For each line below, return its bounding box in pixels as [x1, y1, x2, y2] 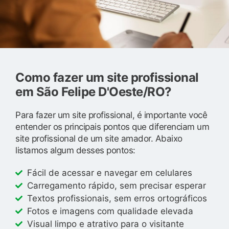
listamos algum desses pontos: [15, 145, 135, 155]
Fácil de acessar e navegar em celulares [27, 167, 192, 178]
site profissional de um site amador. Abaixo [15, 133, 182, 144]
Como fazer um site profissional [15, 70, 199, 85]
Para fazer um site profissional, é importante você [15, 109, 207, 120]
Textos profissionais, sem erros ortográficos [27, 193, 207, 203]
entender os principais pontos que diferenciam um [15, 121, 209, 132]
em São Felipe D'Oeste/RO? [15, 84, 172, 99]
